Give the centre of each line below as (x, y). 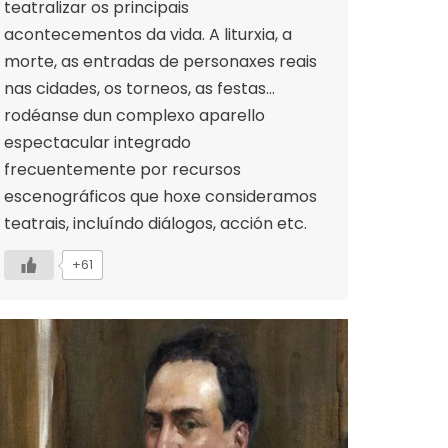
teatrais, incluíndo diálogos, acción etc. (155, 223)
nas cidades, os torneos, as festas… (139, 88)
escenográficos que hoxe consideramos (160, 196)
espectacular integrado (97, 142)
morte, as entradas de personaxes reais (160, 61)
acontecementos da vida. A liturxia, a (148, 34)
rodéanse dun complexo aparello (134, 115)
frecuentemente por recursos (122, 169)
